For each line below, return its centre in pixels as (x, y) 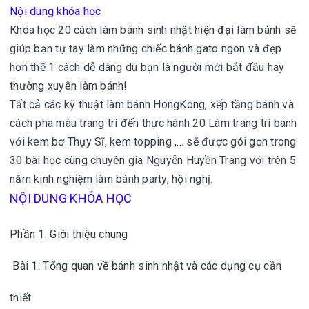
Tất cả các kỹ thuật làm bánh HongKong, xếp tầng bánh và (152, 104)
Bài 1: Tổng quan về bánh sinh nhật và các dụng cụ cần (146, 266)
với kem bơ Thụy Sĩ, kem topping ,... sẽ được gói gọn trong (153, 142)
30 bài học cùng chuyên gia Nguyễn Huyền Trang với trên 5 (153, 160)
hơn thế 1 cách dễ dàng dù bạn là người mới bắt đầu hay (147, 67)
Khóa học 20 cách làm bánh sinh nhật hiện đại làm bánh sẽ (153, 30)
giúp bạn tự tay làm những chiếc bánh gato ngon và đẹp (146, 49)
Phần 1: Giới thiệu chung (69, 234)
